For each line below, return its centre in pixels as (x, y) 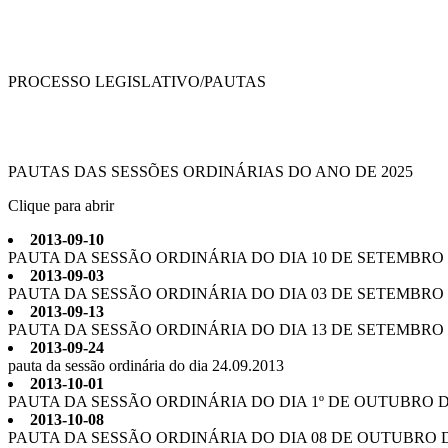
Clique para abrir (61, 205)
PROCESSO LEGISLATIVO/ (106, 81)
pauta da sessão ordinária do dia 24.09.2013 (146, 365)
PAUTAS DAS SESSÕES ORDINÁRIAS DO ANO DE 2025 (210, 171)
